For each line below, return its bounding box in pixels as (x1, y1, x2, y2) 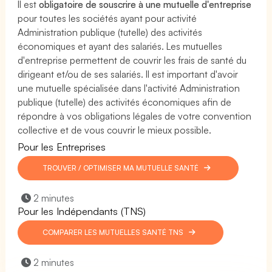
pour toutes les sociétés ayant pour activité (18, 12, 197, 24)
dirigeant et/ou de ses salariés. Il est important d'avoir (18, 67, 239, 80)
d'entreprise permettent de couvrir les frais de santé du (18, 53, 247, 66)
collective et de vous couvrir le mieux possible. (18, 123, 212, 136)
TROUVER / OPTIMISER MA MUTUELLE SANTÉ (42, 163, 201, 172)
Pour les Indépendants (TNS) (18, 204, 146, 217)
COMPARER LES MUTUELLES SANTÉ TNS (42, 227, 186, 237)
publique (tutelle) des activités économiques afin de (18, 95, 232, 108)
